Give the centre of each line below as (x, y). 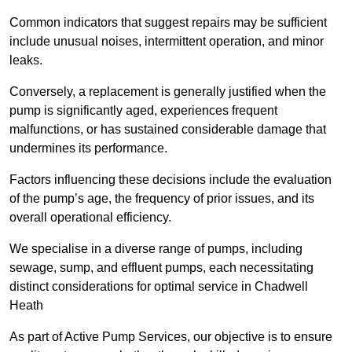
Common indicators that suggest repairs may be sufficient (168, 23)
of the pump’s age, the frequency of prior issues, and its (162, 199)
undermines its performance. (88, 148)
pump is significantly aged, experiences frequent (143, 111)
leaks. (26, 60)
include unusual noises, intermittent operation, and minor (167, 42)
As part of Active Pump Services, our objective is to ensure (171, 337)
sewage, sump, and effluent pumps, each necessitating (161, 268)
